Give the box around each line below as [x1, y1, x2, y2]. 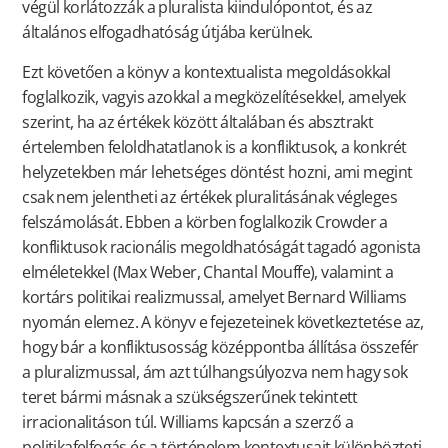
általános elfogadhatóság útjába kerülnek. [22, 21, 313, 44]
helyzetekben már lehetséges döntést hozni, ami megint [22, 160, 413, 183]
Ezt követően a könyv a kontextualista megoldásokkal [22, 60, 391, 83]
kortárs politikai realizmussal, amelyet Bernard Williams [22, 285, 407, 308]
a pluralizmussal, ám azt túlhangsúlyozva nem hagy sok [22, 360, 408, 383]
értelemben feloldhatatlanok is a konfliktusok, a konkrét [22, 135, 407, 158]
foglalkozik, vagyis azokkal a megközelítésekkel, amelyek [22, 85, 406, 108]
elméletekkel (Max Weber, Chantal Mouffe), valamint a [22, 260, 394, 283]
